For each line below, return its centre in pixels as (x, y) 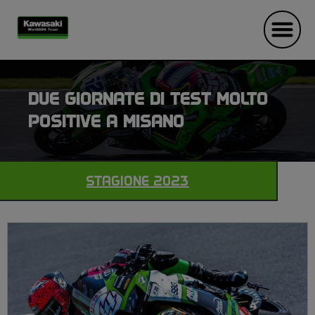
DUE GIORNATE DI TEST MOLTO (149, 99)
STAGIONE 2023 (137, 181)
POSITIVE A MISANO (107, 122)
